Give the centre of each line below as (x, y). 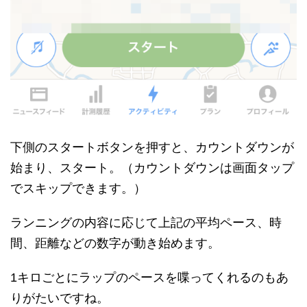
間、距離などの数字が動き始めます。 (115, 243)
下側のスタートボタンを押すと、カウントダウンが (152, 147)
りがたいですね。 (60, 298)
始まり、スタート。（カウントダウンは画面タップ (152, 168)
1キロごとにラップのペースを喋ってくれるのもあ (149, 277)
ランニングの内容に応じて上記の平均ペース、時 (146, 222)
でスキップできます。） (78, 188)
